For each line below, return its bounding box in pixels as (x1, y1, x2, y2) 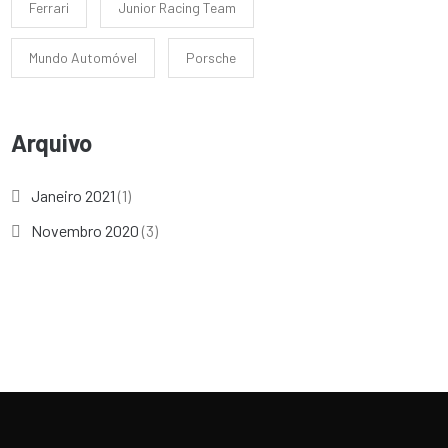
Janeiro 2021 (31, 186, 115, 205)
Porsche (186, 49, 236, 66)
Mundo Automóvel (29, 49, 137, 66)
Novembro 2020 (31, 221, 139, 240)
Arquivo (11, 128, 92, 157)
